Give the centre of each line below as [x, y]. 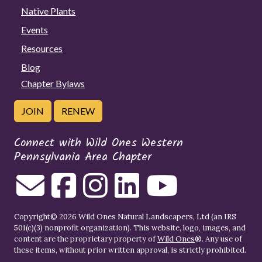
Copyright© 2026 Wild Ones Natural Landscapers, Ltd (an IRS [125, 216]
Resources [42, 48]
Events [35, 29]
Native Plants [48, 11]
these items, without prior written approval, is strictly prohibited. [130, 250]
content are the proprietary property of [86, 239]
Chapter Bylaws [53, 83]
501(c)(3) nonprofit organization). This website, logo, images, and [130, 227]
